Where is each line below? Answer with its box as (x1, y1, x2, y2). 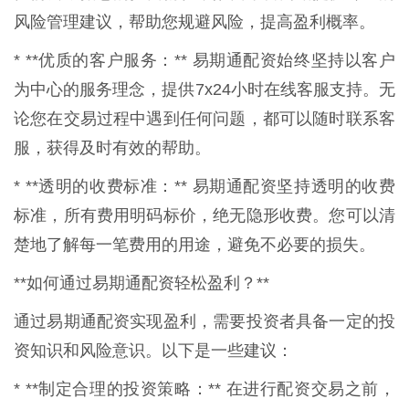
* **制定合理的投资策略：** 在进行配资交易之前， (14, 379, 395, 398)
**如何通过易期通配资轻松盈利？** (14, 273, 269, 292)
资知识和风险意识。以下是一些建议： (14, 341, 293, 360)
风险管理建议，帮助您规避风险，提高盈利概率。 (14, 12, 375, 31)
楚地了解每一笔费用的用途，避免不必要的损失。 (14, 235, 375, 254)
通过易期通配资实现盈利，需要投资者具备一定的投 (14, 311, 395, 330)
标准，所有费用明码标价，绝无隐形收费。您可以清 (14, 205, 395, 225)
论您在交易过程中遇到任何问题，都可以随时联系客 (14, 109, 395, 128)
